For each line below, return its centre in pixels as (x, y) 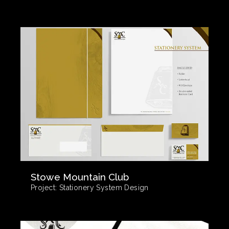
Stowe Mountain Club (80, 177)
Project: (44, 188)
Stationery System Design (103, 188)
